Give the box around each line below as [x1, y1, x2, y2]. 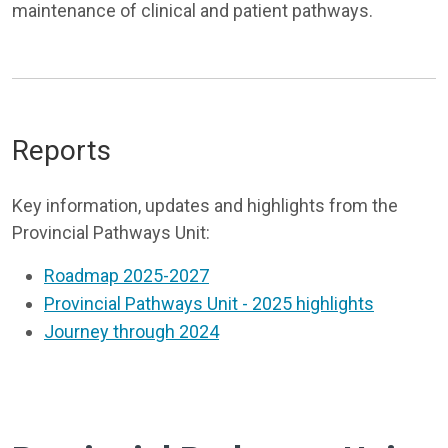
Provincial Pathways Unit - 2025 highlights [44, 293, 374, 314]
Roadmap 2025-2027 [44, 265, 209, 286]
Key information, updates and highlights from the [12, 195, 398, 216]
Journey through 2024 [44, 321, 219, 342]
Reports [12, 134, 111, 167]
